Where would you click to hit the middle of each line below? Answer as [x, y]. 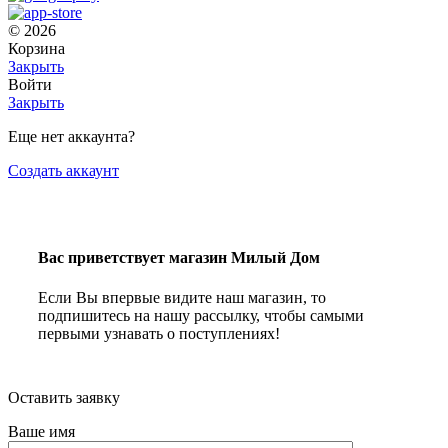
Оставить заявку [64, 397]
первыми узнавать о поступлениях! [159, 333]
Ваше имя [41, 431]
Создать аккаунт [63, 170]
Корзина [36, 48]
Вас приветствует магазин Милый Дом [179, 258]
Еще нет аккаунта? [71, 136]
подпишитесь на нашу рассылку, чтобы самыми [201, 315]
